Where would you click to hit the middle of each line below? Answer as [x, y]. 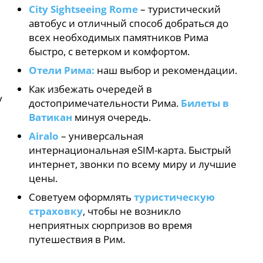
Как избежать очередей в [91, 89]
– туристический [180, 9]
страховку [56, 211]
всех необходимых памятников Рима [119, 37]
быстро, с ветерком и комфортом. [109, 51]
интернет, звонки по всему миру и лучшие [133, 164]
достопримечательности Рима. [105, 103]
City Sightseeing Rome [84, 9]
